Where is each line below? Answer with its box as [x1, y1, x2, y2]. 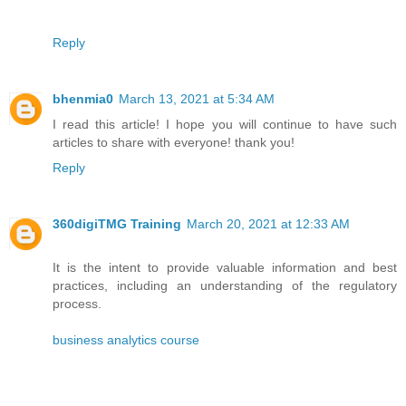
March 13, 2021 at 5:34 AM [119, 91, 275, 106]
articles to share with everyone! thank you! [53, 134, 295, 150]
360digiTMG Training [53, 216, 181, 231]
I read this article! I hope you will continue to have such [53, 116, 397, 131]
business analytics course [53, 332, 199, 347]
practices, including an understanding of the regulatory [53, 277, 397, 293]
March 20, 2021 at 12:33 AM [187, 216, 350, 231]
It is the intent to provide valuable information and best [53, 259, 397, 275]
